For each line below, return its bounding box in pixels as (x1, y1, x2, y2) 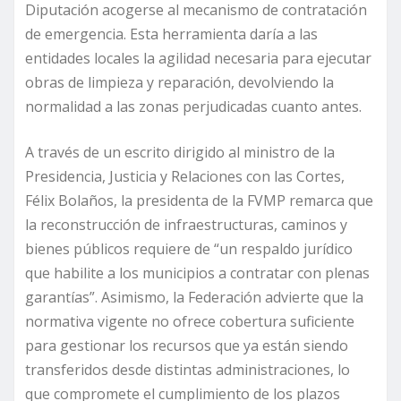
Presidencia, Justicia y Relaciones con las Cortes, (25, 166, 345, 187)
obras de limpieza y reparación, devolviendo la (25, 73, 334, 93)
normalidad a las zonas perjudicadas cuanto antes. (25, 97, 362, 117)
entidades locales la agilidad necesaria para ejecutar (25, 48, 371, 69)
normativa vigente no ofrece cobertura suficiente (25, 311, 354, 332)
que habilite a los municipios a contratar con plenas (25, 263, 370, 284)
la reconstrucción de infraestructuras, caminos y (25, 215, 347, 235)
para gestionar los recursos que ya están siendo (25, 336, 348, 356)
